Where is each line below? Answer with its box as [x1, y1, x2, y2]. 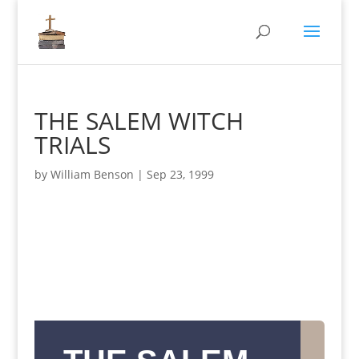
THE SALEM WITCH [34, 104, 244, 137]
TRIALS [34, 128, 111, 161]
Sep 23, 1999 [146, 167, 214, 182]
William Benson [50, 167, 134, 182]
